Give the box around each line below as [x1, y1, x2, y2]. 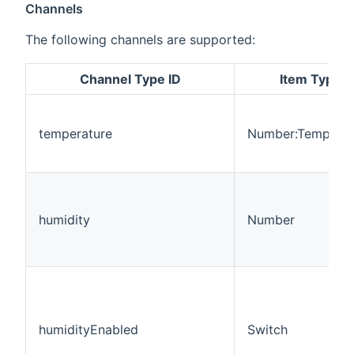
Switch [247, 322, 288, 338]
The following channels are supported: [25, 32, 255, 48]
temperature [39, 126, 112, 142]
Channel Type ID [79, 71, 181, 88]
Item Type [279, 71, 341, 88]
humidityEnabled [39, 322, 138, 338]
